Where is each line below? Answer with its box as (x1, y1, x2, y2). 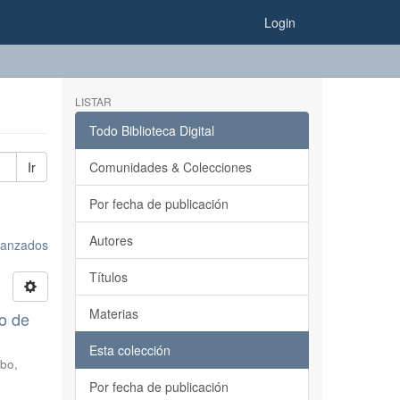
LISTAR (74, 94, 112, 109)
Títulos (88, 268, 128, 286)
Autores (88, 231, 133, 249)
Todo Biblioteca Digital (88, 121, 214, 139)
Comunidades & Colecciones (88, 158, 252, 176)
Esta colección (88, 341, 171, 359)
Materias (88, 304, 138, 322)
